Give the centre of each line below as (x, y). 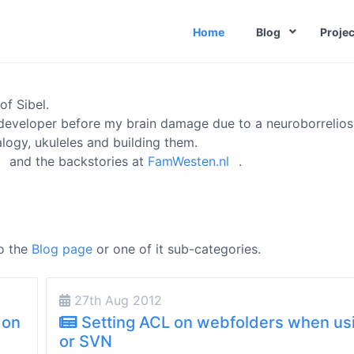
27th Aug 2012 (116, 300)
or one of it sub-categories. (177, 249)
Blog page (62, 249)
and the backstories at (77, 161)
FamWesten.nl (188, 161)
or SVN (86, 341)
